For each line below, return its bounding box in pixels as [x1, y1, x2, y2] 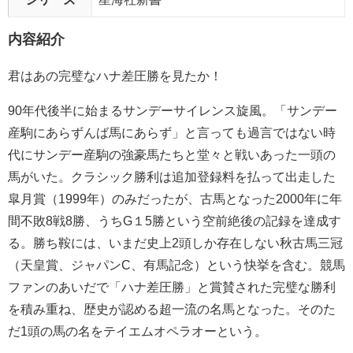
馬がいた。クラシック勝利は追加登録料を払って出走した [8, 170, 336, 184]
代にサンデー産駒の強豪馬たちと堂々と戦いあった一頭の [8, 148, 336, 162]
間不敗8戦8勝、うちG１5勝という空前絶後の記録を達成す [8, 214, 341, 228]
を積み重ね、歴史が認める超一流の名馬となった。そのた [8, 303, 336, 316]
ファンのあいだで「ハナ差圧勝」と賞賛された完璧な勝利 [8, 281, 336, 294]
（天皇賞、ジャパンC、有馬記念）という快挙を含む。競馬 [8, 258, 345, 272]
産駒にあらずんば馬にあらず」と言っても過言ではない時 [8, 126, 336, 139]
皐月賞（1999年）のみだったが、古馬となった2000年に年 [8, 192, 342, 206]
